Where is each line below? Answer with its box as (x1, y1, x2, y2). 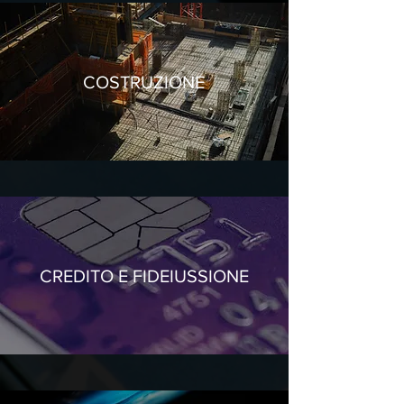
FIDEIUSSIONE (127, 266, 249, 286)
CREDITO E (39, 266, 128, 286)
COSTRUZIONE (83, 72, 205, 92)
